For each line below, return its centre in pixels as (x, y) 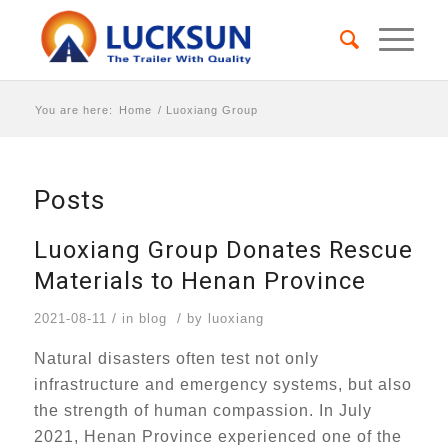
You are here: (73, 110)
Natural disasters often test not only (176, 358)
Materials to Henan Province (199, 281)
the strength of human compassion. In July (202, 410)
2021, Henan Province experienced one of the (217, 436)
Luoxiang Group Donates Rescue (223, 250)
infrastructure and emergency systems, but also (222, 384)
